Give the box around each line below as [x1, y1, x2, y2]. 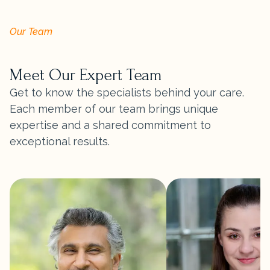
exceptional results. [10, 134, 110, 148]
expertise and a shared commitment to [10, 118, 211, 131]
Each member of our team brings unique [10, 102, 218, 115]
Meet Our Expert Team [10, 65, 162, 84]
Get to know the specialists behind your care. [10, 86, 244, 99]
